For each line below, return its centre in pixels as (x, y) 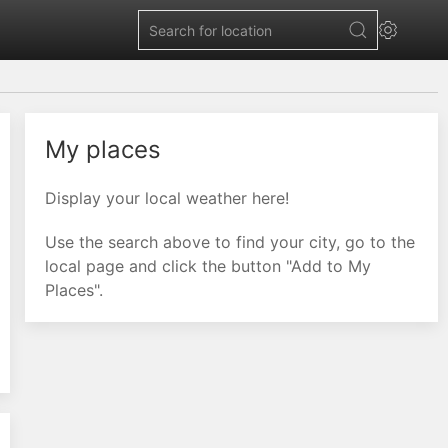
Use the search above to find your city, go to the (229, 242)
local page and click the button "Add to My (207, 266)
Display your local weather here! (166, 198)
